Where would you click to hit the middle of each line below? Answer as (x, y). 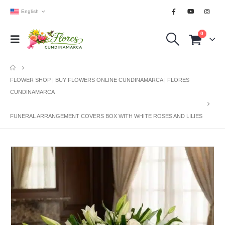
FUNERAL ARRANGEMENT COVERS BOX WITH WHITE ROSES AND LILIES (106, 116)
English (30, 11)
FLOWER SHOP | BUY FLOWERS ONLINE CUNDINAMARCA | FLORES (100, 80)
